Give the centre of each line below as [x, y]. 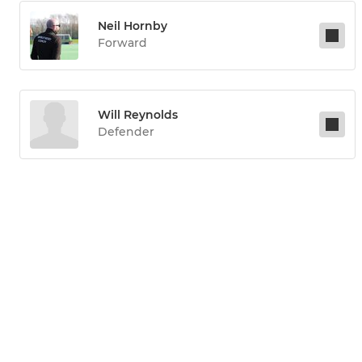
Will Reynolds [138, 115]
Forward [122, 43]
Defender [126, 132]
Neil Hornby [133, 26]
